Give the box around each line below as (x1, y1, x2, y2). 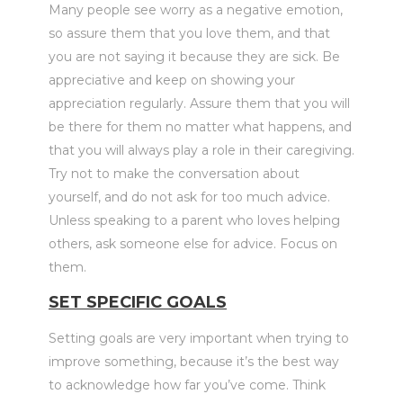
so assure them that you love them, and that (49, 25, 330, 41)
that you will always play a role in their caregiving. (49, 142, 354, 158)
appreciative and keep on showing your (49, 72, 295, 88)
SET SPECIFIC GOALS (49, 292, 227, 312)
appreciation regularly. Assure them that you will (49, 95, 350, 112)
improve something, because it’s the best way (49, 354, 339, 370)
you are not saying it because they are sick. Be (49, 49, 340, 65)
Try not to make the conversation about (49, 166, 300, 182)
